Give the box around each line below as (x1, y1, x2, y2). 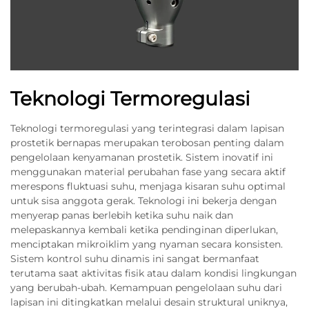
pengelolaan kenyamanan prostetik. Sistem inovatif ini (10, 151, 273, 163)
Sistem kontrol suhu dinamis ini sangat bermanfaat (10, 252, 259, 265)
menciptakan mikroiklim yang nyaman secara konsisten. (10, 238, 283, 250)
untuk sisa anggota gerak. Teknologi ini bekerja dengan (10, 195, 277, 207)
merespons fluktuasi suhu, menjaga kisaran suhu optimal (10, 180, 286, 192)
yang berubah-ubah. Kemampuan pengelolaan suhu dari (10, 281, 282, 294)
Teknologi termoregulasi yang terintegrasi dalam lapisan (10, 122, 284, 134)
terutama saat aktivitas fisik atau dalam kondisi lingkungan (10, 267, 297, 279)
